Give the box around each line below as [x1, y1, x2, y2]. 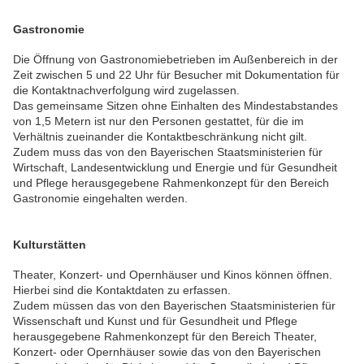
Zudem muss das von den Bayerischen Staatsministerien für [13, 145, 323, 159]
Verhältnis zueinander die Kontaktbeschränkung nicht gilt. [13, 130, 307, 144]
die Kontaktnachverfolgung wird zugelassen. [13, 84, 240, 97]
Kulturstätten [13, 237, 86, 251]
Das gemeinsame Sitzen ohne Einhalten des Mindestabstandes [13, 99, 338, 113]
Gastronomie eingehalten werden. [13, 192, 188, 206]
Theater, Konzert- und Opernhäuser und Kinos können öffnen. [13, 268, 332, 282]
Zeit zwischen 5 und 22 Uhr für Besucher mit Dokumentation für [13, 68, 340, 82]
